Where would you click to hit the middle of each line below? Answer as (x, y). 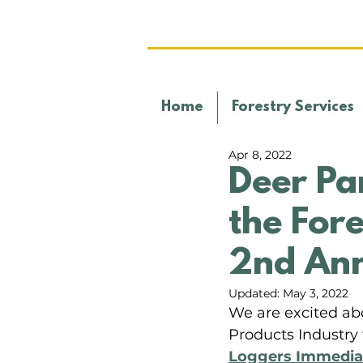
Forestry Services (293, 108)
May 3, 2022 (316, 293)
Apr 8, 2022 (260, 155)
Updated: (256, 293)
